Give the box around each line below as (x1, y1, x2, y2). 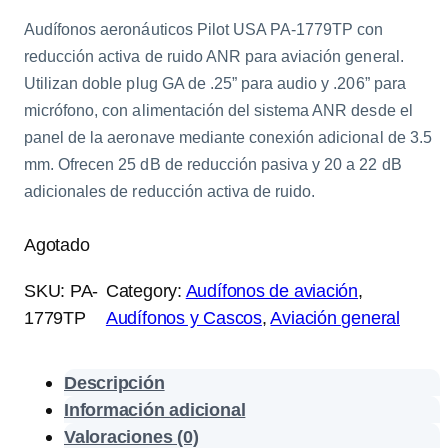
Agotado (24, 234, 90, 256)
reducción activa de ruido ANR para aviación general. (24, 48, 404, 66)
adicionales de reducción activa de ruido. (24, 183, 316, 201)
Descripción (64, 371, 165, 393)
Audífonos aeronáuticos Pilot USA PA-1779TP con (24, 21, 384, 39)
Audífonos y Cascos (105, 306, 262, 328)
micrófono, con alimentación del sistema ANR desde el (24, 102, 413, 120)
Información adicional (64, 398, 246, 420)
